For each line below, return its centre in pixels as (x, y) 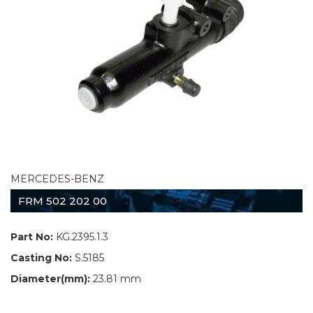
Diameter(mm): (50, 278)
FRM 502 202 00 (63, 201)
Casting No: (41, 257)
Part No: (32, 236)
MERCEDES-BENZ (57, 179)
